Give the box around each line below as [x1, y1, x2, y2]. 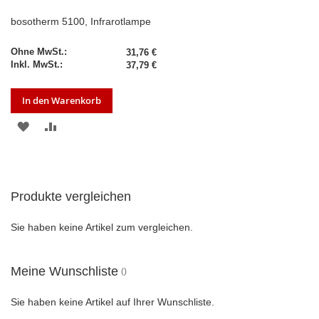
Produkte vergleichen [11, 189, 131, 204]
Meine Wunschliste [11, 264, 118, 279]
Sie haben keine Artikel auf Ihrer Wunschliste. [11, 296, 214, 308]
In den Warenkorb [22, 94, 101, 108]
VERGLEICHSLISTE [56, 144, 157, 156]
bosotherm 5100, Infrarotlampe [11, 16, 151, 28]
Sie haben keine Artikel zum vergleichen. [11, 221, 193, 234]
